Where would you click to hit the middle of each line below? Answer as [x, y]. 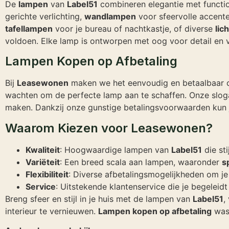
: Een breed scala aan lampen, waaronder [141, 162]
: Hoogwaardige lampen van [116, 150]
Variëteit [43, 162]
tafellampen [29, 28]
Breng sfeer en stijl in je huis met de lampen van [99, 199]
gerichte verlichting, [45, 16]
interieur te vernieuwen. [52, 211]
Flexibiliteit [47, 174]
